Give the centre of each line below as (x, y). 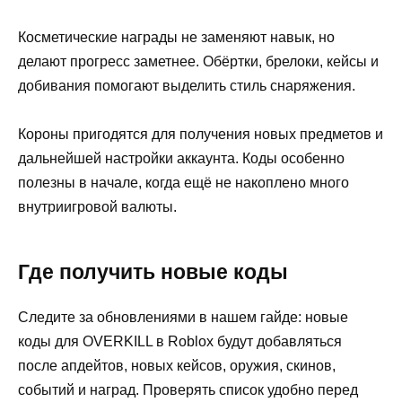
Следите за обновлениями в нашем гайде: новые (183, 317)
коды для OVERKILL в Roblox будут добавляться (180, 341)
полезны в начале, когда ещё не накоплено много (184, 182)
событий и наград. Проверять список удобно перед (188, 389)
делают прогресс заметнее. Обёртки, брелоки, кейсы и (198, 61)
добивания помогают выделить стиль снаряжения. (187, 85)
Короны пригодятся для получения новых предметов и (201, 134)
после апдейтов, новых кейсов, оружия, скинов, (177, 365)
